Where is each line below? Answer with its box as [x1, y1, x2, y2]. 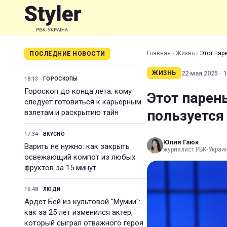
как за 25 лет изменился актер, [24, 208, 133, 217]
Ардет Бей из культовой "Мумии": [24, 197, 140, 206]
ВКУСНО [43, 131, 65, 137]
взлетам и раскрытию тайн [24, 108, 119, 117]
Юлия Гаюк [163, 138, 199, 146]
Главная [147, 50, 171, 57]
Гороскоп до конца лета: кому [24, 87, 132, 96]
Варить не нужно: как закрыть [24, 142, 130, 151]
